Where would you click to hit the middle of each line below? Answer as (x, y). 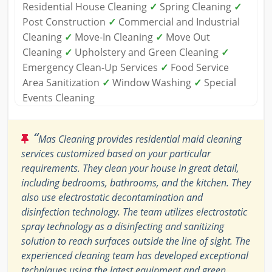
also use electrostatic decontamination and (112, 198)
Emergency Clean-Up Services (91, 68)
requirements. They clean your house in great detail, (130, 168)
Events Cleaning (59, 98)
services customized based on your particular (116, 154)
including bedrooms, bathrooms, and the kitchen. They (136, 183)
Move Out (187, 37)
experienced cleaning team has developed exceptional (135, 256)
